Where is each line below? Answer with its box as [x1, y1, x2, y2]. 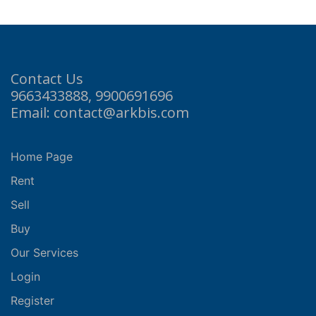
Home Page [11, 150, 73, 164]
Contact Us [11, 69, 83, 88]
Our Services [11, 245, 78, 260]
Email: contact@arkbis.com [11, 103, 189, 122]
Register [11, 293, 54, 308]
